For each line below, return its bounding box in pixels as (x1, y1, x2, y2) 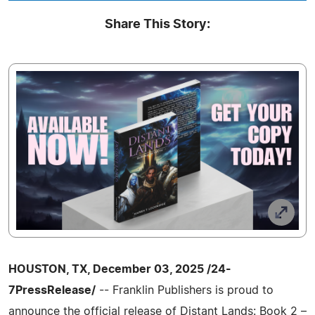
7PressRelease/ (8, 284, 96, 296)
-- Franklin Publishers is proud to (96, 284, 274, 296)
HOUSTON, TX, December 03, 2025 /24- (8, 263, 231, 275)
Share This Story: (105, 18, 210, 31)
